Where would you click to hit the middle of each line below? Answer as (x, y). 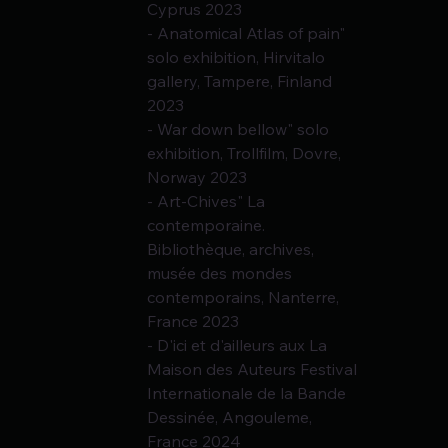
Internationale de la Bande (247, 393)
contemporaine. (208, 225)
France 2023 (193, 321)
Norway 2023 (197, 177)
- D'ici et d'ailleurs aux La (239, 345)
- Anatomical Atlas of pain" (248, 33)
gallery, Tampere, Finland (242, 81)
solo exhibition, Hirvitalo (238, 57)
